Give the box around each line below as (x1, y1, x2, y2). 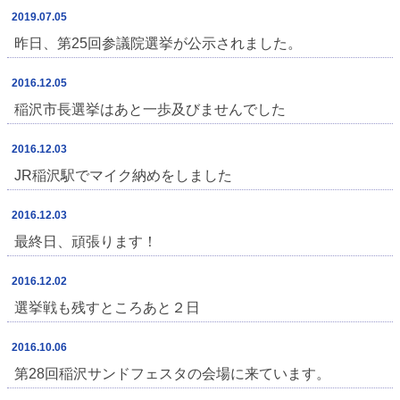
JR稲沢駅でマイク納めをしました (14, 168, 232, 184)
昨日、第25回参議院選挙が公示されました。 (14, 36, 302, 52)
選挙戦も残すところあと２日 (14, 300, 200, 316)
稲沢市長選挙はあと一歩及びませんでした (14, 102, 286, 118)
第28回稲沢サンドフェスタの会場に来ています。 (14, 366, 330, 382)
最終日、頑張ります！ (14, 234, 157, 250)
